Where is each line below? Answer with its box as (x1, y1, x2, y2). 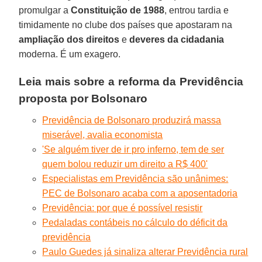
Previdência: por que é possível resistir (42, 202, 203, 213)
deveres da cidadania (129, 34, 225, 44)
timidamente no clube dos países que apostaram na (19, 19, 233, 30)
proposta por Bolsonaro (19, 92, 148, 105)
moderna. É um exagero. (19, 49, 121, 59)
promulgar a (19, 5, 71, 15)
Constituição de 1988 (71, 5, 165, 15)
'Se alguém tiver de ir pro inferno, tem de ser (42, 144, 225, 154)
